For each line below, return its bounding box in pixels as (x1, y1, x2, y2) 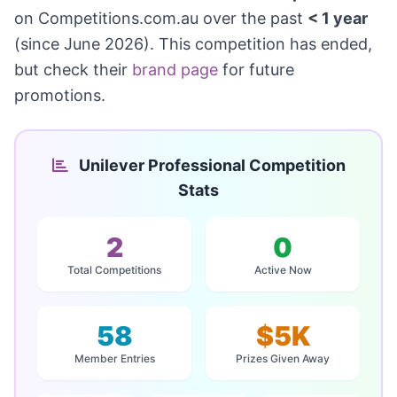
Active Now (253, 263, 312, 277)
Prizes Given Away (236, 352, 330, 366)
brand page (132, 60, 218, 80)
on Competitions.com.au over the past (14, 9, 307, 28)
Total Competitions (67, 263, 161, 277)
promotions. (14, 86, 105, 105)
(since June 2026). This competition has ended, (14, 35, 372, 54)
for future (218, 60, 294, 80)
